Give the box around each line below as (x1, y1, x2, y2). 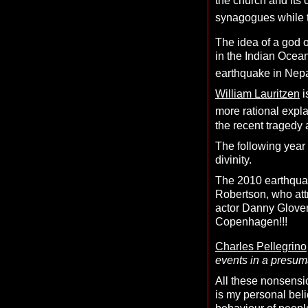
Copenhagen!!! (214, 215, 287, 228)
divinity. (214, 153, 252, 166)
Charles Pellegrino (214, 240, 307, 252)
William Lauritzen (214, 88, 300, 100)
